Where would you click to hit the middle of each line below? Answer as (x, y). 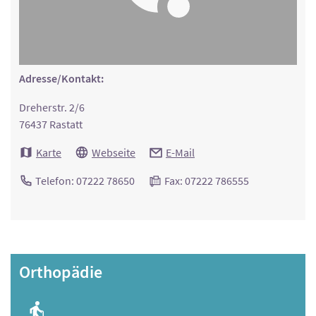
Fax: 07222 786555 (206, 180)
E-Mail (180, 152)
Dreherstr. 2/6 (52, 107)
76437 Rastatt (51, 124)
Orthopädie (61, 272)
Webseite (114, 152)
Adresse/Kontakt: (61, 78)
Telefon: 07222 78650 (84, 180)
